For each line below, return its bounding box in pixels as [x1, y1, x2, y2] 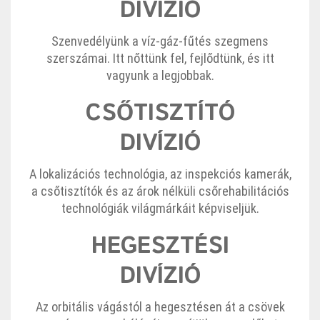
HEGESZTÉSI [91, 230, 229, 264]
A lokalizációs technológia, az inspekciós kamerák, [29, 166, 291, 182]
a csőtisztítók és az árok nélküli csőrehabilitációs [31, 184, 289, 199]
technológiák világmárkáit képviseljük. [61, 201, 259, 216]
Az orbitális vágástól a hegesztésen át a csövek [35, 299, 285, 315]
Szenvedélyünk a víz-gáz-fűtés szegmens [51, 34, 269, 49]
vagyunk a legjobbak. [106, 68, 214, 84]
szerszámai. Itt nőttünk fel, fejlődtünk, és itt [46, 51, 274, 66]
